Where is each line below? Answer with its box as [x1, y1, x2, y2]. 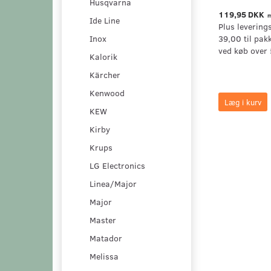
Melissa [90, 250, 119, 262]
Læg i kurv [224, 97, 261, 108]
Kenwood [90, 87, 125, 99]
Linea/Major [90, 177, 137, 189]
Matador [90, 232, 122, 244]
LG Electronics [90, 159, 145, 171]
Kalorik [90, 50, 117, 62]
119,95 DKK [218, 8, 266, 21]
